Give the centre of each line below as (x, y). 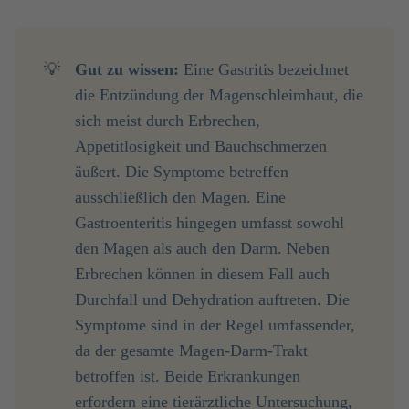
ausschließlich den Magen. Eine (180, 197)
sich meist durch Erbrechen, (168, 121)
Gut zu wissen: (127, 69)
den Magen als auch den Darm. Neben (202, 248)
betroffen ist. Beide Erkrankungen (188, 376)
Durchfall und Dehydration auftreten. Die (212, 299)
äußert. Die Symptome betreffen (182, 172)
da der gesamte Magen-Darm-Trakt (191, 351)
